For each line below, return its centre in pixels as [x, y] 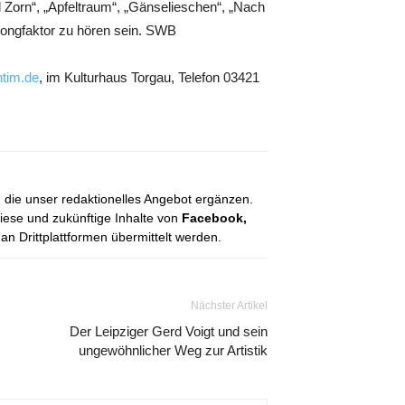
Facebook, [214, 218]
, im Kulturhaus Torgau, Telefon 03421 [149, 77]
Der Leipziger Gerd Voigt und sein [169, 331]
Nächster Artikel [229, 306]
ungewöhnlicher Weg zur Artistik [173, 350]
